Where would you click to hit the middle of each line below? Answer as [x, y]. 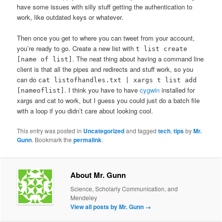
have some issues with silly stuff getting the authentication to [105, 7]
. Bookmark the [53, 140]
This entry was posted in [50, 131]
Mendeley [84, 197]
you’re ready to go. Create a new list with [77, 49]
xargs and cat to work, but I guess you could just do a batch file [109, 101]
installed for [177, 90]
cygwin [150, 90]
